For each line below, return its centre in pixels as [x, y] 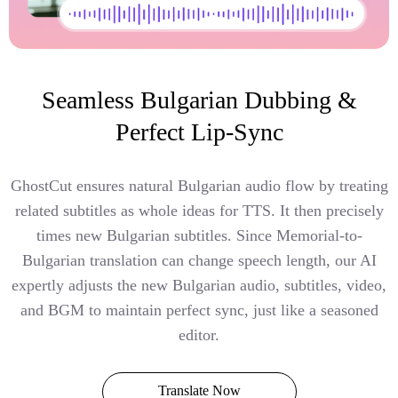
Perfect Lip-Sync [199, 131]
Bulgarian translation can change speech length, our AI [199, 260]
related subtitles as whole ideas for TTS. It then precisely [199, 210]
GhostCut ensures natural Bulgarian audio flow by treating [199, 185]
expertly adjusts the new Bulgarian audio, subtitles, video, [199, 285]
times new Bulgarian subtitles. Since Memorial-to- [199, 235]
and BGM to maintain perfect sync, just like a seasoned [199, 310]
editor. [199, 334]
